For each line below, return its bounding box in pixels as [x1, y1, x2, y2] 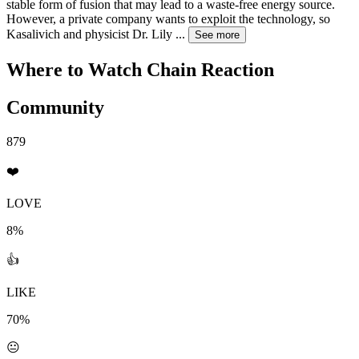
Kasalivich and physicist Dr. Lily [6, 27, 172, 42]
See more [195, 29, 240, 42]
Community [6, 97, 104, 119]
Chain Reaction [147, 59, 274, 81]
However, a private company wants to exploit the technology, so [6, 12, 330, 26]
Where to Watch [6, 59, 147, 81]
